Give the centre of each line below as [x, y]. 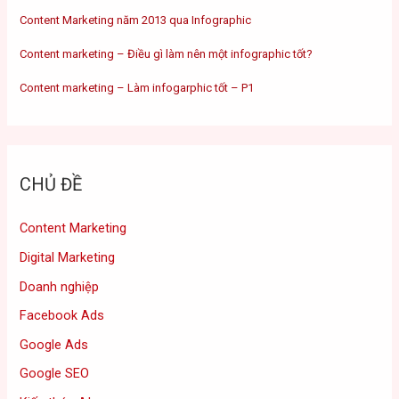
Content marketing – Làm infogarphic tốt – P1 [137, 87]
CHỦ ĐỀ [51, 185]
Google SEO [55, 374]
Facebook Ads [62, 316]
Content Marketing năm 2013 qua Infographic [136, 20]
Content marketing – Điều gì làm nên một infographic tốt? [167, 53]
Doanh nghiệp [60, 286]
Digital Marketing [68, 257]
